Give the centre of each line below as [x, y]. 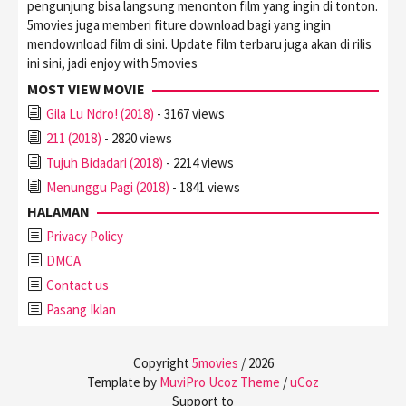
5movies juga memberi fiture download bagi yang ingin [179, 24]
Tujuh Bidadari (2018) [105, 162]
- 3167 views [189, 113]
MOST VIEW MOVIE [86, 88]
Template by [123, 382]
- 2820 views [137, 138]
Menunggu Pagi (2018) [108, 187]
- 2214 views [198, 162]
